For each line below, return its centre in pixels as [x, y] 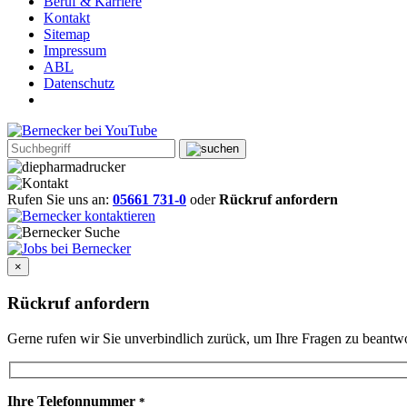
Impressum [75, 51]
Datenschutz [79, 84]
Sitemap [67, 35]
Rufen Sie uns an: [58, 200]
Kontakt [67, 18]
